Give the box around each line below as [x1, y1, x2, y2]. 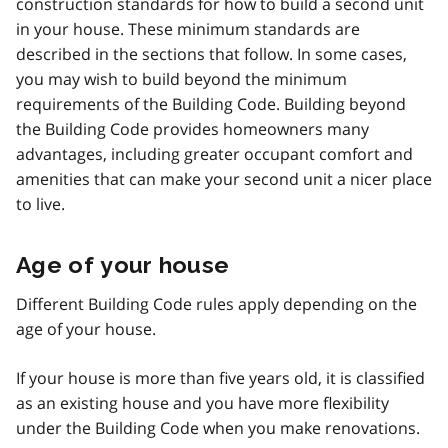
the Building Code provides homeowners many [16, 117, 369, 140]
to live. [16, 192, 65, 215]
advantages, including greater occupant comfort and [16, 142, 413, 165]
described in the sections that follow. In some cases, [16, 42, 407, 65]
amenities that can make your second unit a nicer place [16, 167, 432, 190]
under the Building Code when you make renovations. [16, 416, 420, 439]
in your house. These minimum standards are [16, 17, 360, 40]
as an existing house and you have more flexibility [16, 391, 389, 414]
